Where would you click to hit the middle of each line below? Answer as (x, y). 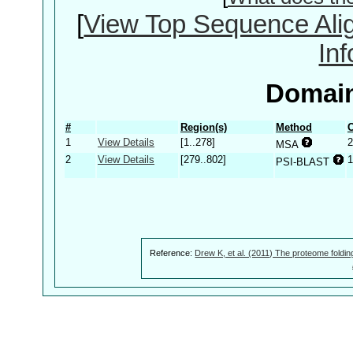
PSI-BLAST (304, 162)
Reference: (173, 253)
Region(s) (204, 127)
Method (294, 127)
